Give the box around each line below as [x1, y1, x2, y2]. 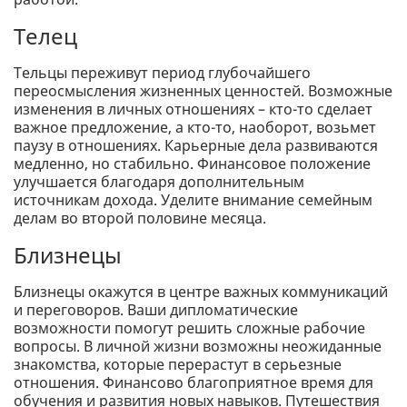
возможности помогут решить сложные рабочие [14, 318, 365, 339]
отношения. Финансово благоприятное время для [14, 372, 373, 393]
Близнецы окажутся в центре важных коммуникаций [14, 282, 388, 303]
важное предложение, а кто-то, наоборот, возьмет [14, 117, 376, 138]
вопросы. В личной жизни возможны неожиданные [14, 336, 382, 357]
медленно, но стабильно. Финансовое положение [14, 154, 371, 174]
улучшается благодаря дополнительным [14, 172, 304, 193]
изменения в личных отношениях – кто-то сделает [14, 99, 372, 120]
